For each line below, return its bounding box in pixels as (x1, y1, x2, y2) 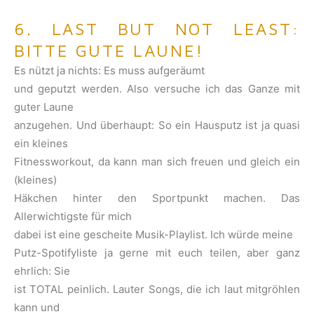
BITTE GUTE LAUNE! (14, 41, 204, 61)
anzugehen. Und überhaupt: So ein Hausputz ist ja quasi (14, 118, 300, 132)
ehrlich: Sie (14, 264, 70, 278)
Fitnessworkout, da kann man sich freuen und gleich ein (14, 155, 300, 169)
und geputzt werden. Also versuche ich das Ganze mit (14, 82, 300, 96)
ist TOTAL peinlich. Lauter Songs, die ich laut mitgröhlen (14, 282, 300, 296)
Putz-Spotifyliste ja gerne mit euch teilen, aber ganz (14, 246, 300, 260)
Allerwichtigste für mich (14, 210, 132, 224)
